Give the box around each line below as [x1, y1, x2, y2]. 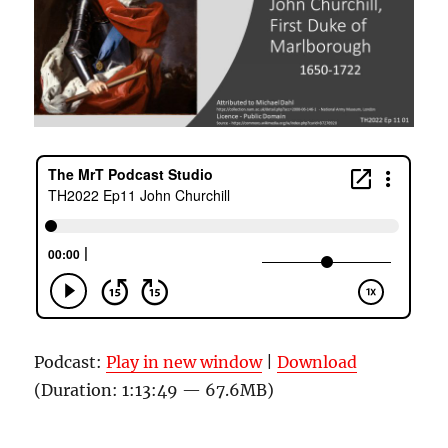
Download [277, 351, 358, 372]
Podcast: [34, 351, 107, 372]
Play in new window [106, 351, 263, 372]
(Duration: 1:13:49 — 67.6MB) [34, 379, 275, 400]
